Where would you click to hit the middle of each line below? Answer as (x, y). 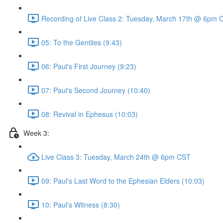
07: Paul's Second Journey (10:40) (96, 90)
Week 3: (36, 133)
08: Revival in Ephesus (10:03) (90, 114)
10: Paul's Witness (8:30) (81, 204)
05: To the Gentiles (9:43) (82, 42)
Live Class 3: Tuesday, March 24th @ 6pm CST (116, 157)
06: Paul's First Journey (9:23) (89, 66)
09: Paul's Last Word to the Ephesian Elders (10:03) (123, 180)
